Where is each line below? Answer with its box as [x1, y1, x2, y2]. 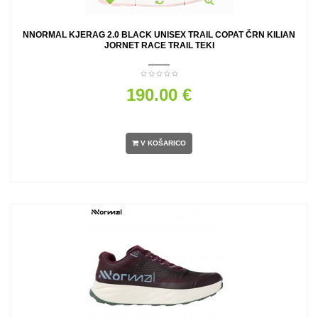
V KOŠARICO [141, 139, 186, 148]
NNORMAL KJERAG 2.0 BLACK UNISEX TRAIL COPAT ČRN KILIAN [23, 30, 295, 40]
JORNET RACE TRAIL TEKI [104, 40, 214, 50]
